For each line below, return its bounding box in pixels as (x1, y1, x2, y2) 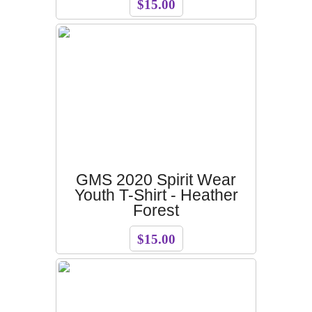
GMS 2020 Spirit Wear (76, 171, 236, 189)
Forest (133, 201, 179, 219)
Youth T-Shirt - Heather (74, 186, 238, 204)
